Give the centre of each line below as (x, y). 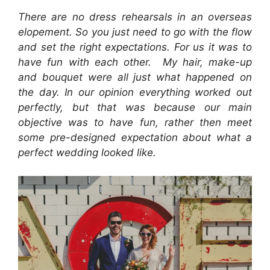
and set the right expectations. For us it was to (135, 47)
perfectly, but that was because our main (135, 108)
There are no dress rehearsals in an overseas (135, 17)
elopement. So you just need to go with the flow (135, 32)
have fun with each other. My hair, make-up (135, 62)
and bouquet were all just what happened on (135, 77)
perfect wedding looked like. (89, 153)
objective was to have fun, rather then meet (135, 123)
